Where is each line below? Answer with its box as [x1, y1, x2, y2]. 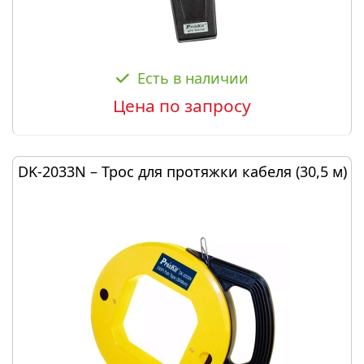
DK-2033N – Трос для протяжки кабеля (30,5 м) [17, 162, 347, 181]
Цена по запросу [113, 94, 251, 117]
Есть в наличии [136, 68, 249, 88]
